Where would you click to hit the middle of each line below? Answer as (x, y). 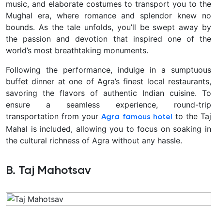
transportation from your (54, 116)
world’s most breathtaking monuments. (77, 50)
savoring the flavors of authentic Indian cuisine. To (108, 93)
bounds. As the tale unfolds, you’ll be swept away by (108, 27)
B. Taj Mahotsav (48, 170)
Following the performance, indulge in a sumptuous (108, 70)
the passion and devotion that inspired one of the (108, 39)
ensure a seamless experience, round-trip (108, 104)
